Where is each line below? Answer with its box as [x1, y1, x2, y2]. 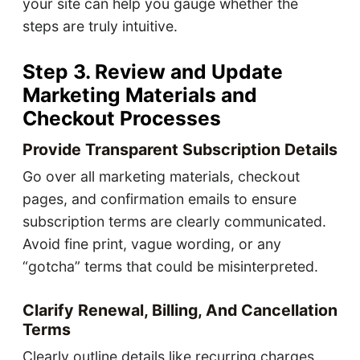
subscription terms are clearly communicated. [22, 213, 326, 231]
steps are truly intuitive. [22, 18, 178, 35]
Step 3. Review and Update [22, 59, 283, 84]
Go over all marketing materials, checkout [22, 168, 300, 186]
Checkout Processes [22, 106, 221, 131]
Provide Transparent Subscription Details [22, 140, 337, 160]
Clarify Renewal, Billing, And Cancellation [22, 301, 337, 321]
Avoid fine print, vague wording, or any [22, 235, 281, 253]
